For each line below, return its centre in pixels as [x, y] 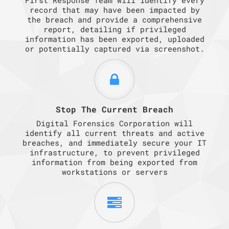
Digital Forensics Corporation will [114, 123]
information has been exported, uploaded [114, 39]
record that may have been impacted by [114, 9]
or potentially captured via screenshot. [114, 48]
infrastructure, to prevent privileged [114, 152]
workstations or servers [114, 171]
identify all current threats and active [114, 133]
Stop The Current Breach [114, 109]
